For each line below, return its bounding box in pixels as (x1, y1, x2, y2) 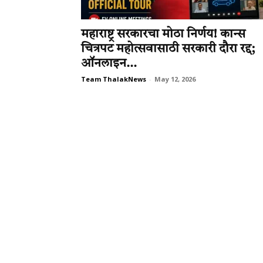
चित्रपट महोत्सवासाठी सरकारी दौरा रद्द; (81, 43, 255, 55)
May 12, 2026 (154, 75, 195, 83)
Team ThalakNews (81, 75, 146, 83)
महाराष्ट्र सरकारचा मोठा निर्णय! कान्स (81, 28, 245, 41)
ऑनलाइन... (81, 58, 137, 70)
